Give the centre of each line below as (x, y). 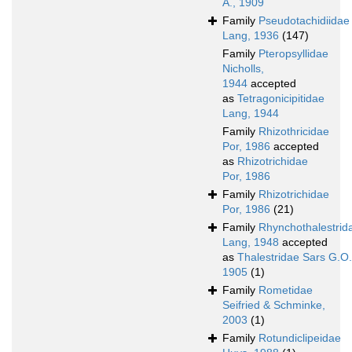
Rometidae (286, 290)
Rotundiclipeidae (300, 338)
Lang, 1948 (251, 242)
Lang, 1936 (251, 36)
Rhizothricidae (294, 132)
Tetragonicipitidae (281, 99)
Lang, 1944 (251, 114)
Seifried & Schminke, (274, 305)
